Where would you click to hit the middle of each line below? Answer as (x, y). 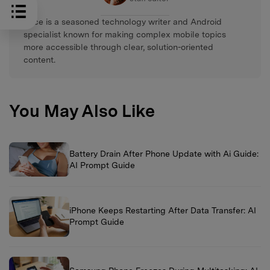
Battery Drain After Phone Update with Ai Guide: (164, 153)
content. (39, 59)
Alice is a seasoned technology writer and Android (123, 21)
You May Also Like (82, 111)
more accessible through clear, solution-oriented (118, 47)
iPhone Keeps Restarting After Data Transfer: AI (163, 211)
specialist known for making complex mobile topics (125, 34)
